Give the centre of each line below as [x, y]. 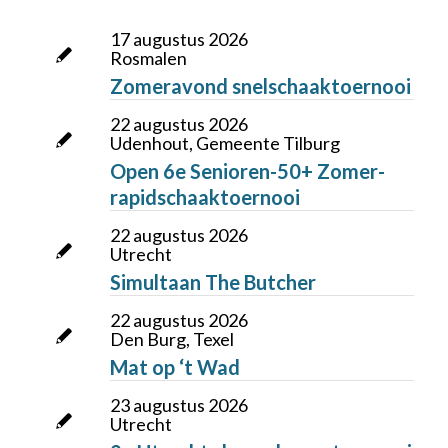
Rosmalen [148, 57]
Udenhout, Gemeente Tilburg [224, 142]
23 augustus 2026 [178, 404]
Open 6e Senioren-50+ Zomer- [247, 170]
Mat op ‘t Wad [174, 366]
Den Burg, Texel [171, 338]
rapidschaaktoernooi [204, 196]
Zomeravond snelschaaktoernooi [260, 85]
